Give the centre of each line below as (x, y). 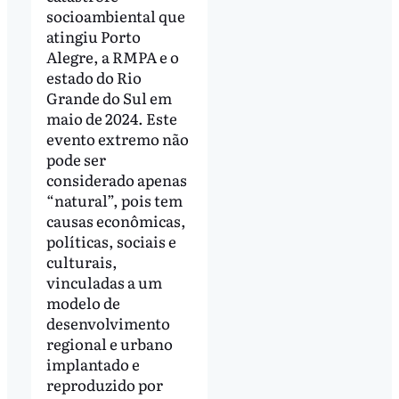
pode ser (76, 159)
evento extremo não (117, 138)
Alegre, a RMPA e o (112, 56)
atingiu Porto (93, 36)
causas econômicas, (116, 220)
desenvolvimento (108, 322)
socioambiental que (115, 15)
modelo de (83, 302)
